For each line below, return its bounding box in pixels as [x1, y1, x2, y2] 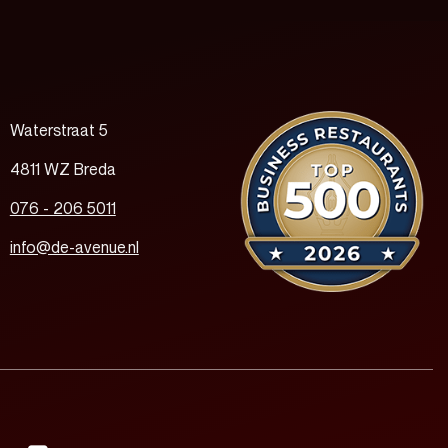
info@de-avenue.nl [9, 237, 139, 257]
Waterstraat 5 [9, 120, 108, 140]
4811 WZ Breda [9, 159, 116, 179]
